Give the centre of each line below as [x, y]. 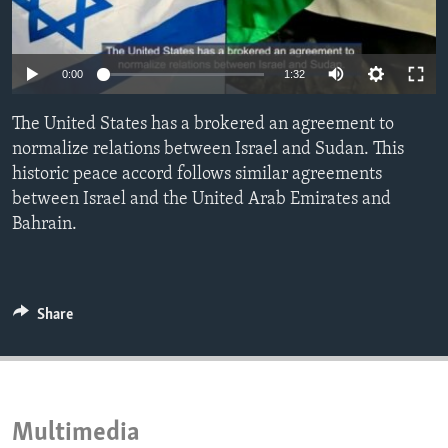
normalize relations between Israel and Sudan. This [208, 150]
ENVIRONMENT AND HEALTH [132, 19]
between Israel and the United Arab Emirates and [201, 200]
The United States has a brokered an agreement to [203, 125]
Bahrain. [44, 225]
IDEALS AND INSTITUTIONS [127, 55]
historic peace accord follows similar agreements [197, 175]
